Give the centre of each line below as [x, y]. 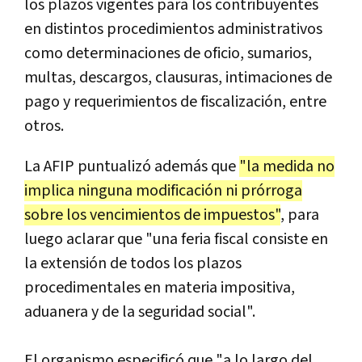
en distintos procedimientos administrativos [173, 29]
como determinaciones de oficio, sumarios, [168, 54]
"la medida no [287, 167]
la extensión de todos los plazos [133, 264]
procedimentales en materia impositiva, [160, 288]
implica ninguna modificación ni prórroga [163, 191]
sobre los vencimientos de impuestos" [152, 215]
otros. [44, 126]
